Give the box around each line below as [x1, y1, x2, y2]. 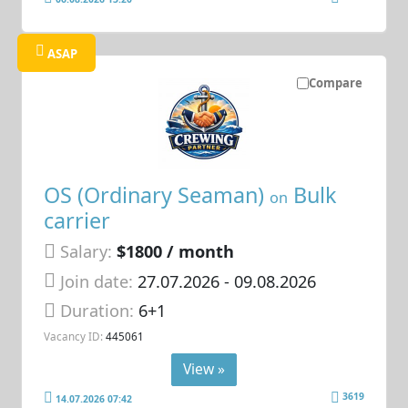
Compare [308, 74, 362, 91]
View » [183, 358, 225, 379]
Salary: [60, 240, 113, 263]
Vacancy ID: [44, 328, 104, 343]
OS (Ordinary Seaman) [44, 180, 270, 210]
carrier [44, 206, 111, 236]
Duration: [60, 300, 139, 322]
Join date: [60, 270, 134, 292]
